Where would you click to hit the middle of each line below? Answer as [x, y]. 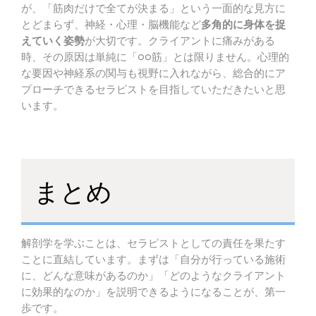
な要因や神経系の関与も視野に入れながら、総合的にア [153, 73]
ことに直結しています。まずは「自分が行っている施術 [153, 260]
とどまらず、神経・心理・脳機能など [111, 25]
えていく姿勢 [53, 41]
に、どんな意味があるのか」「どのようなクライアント [153, 276]
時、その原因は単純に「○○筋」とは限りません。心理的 [155, 57]
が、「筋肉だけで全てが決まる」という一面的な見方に [153, 8]
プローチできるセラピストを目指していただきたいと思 [153, 90]
